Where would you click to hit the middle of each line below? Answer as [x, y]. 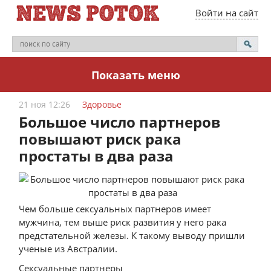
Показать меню [135, 75]
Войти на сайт [227, 13]
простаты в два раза [96, 156]
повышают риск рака [100, 139]
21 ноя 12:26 [45, 104]
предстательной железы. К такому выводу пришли [132, 235]
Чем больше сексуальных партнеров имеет [115, 209]
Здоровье [102, 104]
